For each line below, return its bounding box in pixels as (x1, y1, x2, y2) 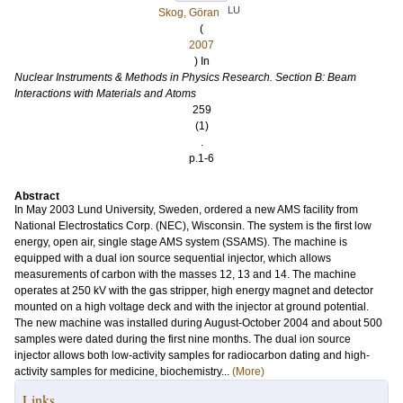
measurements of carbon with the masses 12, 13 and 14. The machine (14, 268, 356, 281)
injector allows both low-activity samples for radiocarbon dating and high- (14, 349, 370, 362)
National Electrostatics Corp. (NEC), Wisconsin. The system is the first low (14, 219, 372, 232)
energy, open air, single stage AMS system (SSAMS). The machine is (14, 236, 347, 248)
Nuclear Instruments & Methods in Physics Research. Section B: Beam (14, 71, 356, 84)
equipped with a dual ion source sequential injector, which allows (14, 252, 331, 264)
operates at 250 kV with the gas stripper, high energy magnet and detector (14, 284, 373, 297)
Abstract (14, 190, 59, 202)
